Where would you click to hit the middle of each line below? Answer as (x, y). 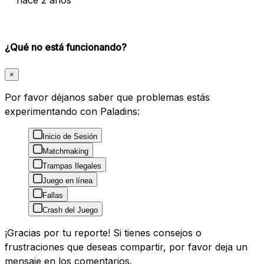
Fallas (53, 195)
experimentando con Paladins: (72, 111)
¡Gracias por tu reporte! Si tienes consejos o (103, 232)
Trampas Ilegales (72, 166)
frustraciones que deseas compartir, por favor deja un (126, 247)
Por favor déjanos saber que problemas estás (107, 97)
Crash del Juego (70, 210)
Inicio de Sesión (70, 136)
